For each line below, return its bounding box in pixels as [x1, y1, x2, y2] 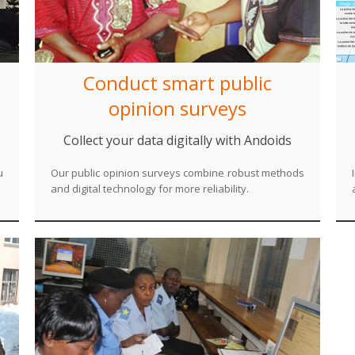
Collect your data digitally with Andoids [63, 132, 292, 149]
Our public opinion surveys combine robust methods [51, 166, 304, 180]
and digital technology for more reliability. [51, 181, 249, 196]
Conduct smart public [83, 70, 272, 96]
